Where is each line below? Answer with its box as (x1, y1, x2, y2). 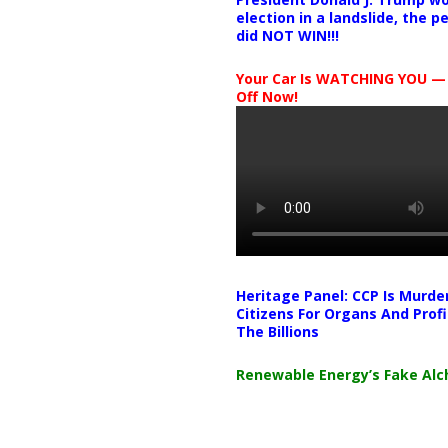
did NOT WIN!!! (235, 26, 339, 45)
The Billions (235, 322, 319, 341)
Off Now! (235, 87, 298, 106)
